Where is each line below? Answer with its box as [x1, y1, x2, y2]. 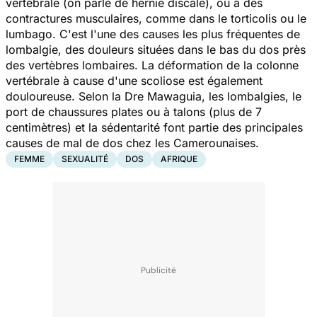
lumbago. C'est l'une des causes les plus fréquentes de [6, 26, 300, 41]
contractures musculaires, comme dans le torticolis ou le [6, 11, 306, 25]
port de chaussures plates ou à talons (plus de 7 [6, 104, 262, 119]
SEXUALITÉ [62, 153, 108, 164]
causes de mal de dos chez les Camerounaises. [6, 135, 263, 150]
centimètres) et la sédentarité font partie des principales [6, 120, 303, 134]
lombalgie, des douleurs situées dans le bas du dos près [6, 42, 306, 57]
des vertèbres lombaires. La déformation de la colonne [6, 57, 299, 72]
